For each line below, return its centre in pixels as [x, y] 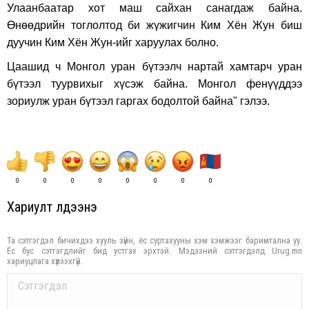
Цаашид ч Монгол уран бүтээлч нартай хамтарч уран [154, 67]
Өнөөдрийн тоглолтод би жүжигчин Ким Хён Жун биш [154, 25]
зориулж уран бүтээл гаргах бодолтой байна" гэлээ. [138, 101]
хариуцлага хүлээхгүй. [45, 261]
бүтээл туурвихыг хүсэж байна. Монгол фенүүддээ [154, 84]
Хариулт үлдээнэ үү [54, 207]
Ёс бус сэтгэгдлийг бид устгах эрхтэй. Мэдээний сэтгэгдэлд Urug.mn [154, 251]
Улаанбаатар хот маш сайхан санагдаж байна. [154, 8]
